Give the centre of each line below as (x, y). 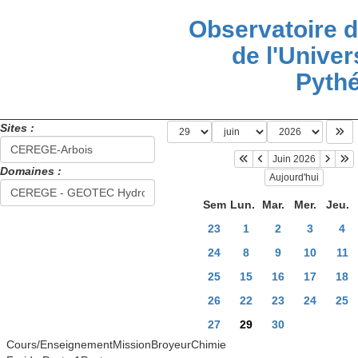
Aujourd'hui (294, 177)
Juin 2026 (294, 159)
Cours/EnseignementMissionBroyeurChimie (116, 344)
